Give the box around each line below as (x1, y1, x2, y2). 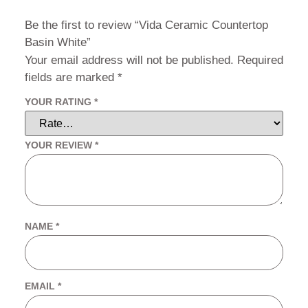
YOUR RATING (25, 96, 94, 107)
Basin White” (25, 35, 91, 49)
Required (237, 53, 283, 67)
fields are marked (25, 70, 118, 84)
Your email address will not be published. (25, 53, 234, 67)
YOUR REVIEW (25, 139, 95, 151)
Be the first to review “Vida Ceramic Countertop (25, 18, 268, 32)
